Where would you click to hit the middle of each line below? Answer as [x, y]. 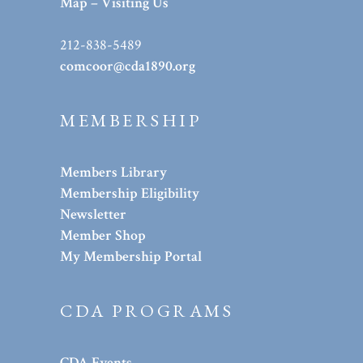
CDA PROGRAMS [147, 311]
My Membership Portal [131, 257]
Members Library [113, 173]
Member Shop [103, 236]
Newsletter [93, 215]
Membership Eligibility [130, 194]
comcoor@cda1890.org [128, 66]
